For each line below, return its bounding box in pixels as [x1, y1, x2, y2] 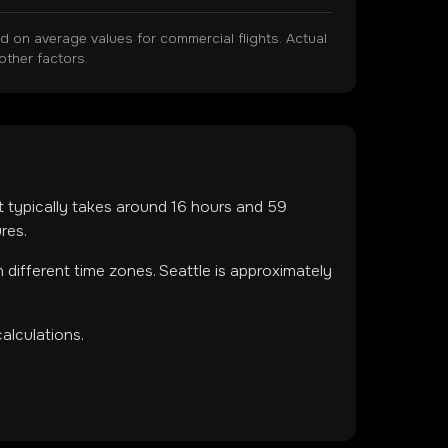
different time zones [8, 261, 153, 281]
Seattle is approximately [159, 261, 332, 281]
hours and [187, 197, 268, 217]
